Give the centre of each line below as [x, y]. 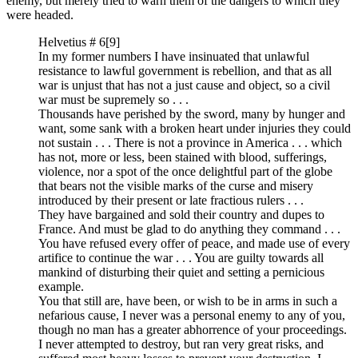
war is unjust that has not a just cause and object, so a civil [184, 85]
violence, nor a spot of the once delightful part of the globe [185, 171]
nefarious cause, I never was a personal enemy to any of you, [192, 315]
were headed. [40, 14]
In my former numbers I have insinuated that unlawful [174, 56]
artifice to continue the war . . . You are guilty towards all [181, 257]
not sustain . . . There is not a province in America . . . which [190, 142]
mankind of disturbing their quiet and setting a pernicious [181, 272]
